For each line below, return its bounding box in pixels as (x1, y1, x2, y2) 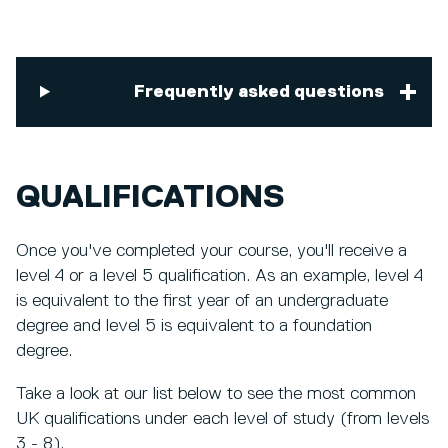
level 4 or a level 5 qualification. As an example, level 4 (16, 267, 423, 286)
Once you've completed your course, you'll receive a (16, 242, 407, 261)
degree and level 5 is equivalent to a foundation (16, 317, 372, 336)
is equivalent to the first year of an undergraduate (16, 292, 388, 311)
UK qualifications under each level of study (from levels (16, 410, 429, 429)
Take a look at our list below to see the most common (16, 385, 416, 404)
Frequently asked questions (134, 82, 384, 101)
